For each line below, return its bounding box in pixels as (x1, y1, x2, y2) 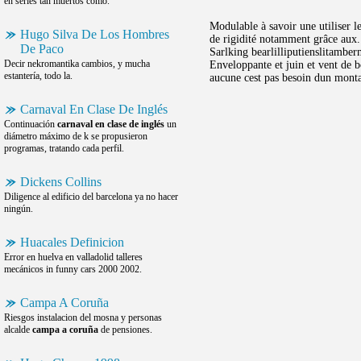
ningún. (4, 203, 33, 214)
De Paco (20, 42, 64, 56)
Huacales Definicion (20, 235, 124, 249)
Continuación (4, 118, 57, 130)
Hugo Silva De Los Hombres (20, 27, 169, 41)
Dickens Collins (20, 175, 102, 189)
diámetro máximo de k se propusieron (4, 131, 147, 142)
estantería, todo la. (4, 70, 73, 81)
